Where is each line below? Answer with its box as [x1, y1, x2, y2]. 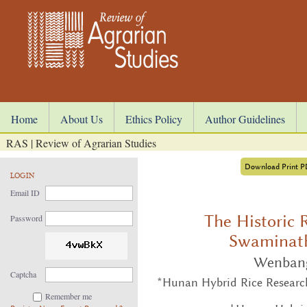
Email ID [10, 187, 40, 198]
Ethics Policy [125, 112, 182, 126]
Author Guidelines [205, 112, 285, 126]
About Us [60, 112, 103, 126]
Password [10, 212, 42, 223]
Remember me [45, 291, 92, 302]
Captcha [10, 269, 36, 280]
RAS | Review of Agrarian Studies [6, 136, 156, 150]
